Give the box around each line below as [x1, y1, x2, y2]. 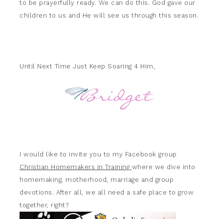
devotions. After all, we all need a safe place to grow [20, 189, 194, 196]
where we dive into [131, 163, 196, 171]
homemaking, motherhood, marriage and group [20, 176, 174, 183]
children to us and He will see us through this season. [20, 12, 198, 19]
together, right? [20, 201, 68, 209]
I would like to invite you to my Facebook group [20, 151, 177, 158]
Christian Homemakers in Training [20, 163, 132, 171]
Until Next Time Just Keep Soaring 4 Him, [20, 63, 155, 70]
